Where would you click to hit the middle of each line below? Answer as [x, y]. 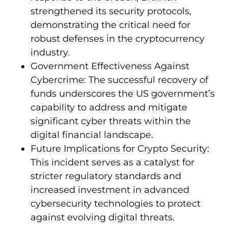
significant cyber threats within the [111, 121]
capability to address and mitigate [109, 108]
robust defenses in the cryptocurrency [118, 39]
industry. [50, 53]
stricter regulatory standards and [106, 176]
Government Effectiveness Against [110, 66]
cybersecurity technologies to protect [116, 204]
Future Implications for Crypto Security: [120, 149]
